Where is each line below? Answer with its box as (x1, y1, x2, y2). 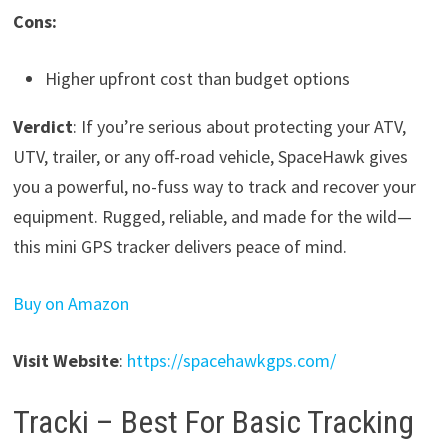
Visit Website (12, 349, 119, 373)
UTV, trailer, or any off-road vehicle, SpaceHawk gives (12, 145, 408, 169)
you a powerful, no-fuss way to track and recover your (12, 175, 416, 199)
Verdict (12, 115, 73, 139)
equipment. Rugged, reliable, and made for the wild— (12, 205, 412, 229)
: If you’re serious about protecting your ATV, (72, 115, 406, 139)
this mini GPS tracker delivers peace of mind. (12, 235, 347, 259)
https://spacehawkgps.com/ (126, 349, 336, 373)
